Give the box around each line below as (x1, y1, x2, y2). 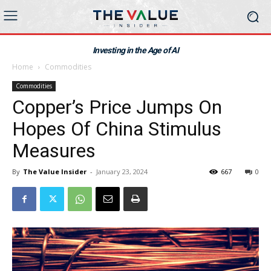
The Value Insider (23, 167, 87, 176)
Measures (12, 139, 96, 162)
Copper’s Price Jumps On (12, 96, 222, 119)
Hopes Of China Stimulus (12, 117, 221, 140)
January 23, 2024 (96, 167, 148, 176)
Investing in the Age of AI (92, 45, 179, 55)
